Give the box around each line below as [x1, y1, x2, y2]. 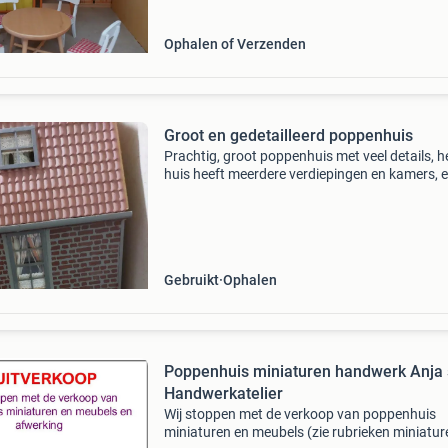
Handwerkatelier [163, 384, 283, 403]
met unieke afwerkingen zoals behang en [163, 184, 415, 200]
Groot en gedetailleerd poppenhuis [163, 126, 413, 145]
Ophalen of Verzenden [163, 36, 306, 52]
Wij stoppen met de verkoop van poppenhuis [163, 406, 436, 422]
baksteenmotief [163, 220, 261, 236]
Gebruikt [163, 272, 219, 288]
